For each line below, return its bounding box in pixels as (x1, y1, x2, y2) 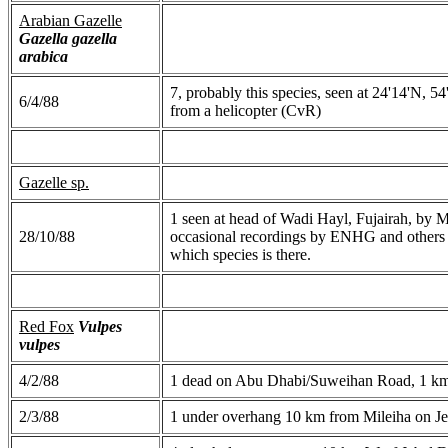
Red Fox (19, 317, 74, 335)
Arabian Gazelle (19, 11, 122, 29)
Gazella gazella (19, 29, 117, 47)
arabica (19, 47, 68, 65)
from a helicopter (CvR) (170, 101, 321, 119)
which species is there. (170, 245, 311, 263)
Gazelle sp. (19, 173, 89, 191)
